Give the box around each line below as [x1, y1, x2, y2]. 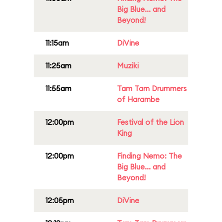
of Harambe [117, 95, 160, 104]
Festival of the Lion [117, 117, 184, 127]
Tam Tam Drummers [117, 84, 187, 93]
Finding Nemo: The [117, 151, 182, 161]
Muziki [117, 61, 139, 70]
